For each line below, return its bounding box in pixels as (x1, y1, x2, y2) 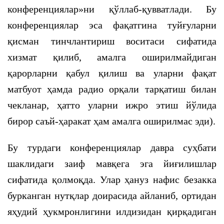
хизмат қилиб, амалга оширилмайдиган (7, 51, 216, 62)
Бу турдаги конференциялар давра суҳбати (7, 142, 216, 153)
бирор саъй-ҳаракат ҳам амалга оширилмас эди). (7, 115, 215, 126)
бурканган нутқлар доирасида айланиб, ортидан (7, 190, 216, 201)
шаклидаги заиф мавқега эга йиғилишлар (7, 158, 216, 169)
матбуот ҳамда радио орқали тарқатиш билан (7, 83, 216, 94)
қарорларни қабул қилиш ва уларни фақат (7, 67, 216, 78)
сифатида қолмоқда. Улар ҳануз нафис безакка (7, 174, 216, 185)
